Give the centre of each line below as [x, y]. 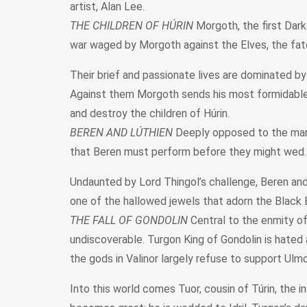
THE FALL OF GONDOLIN [129, 220]
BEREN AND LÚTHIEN [121, 132]
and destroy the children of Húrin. [150, 113]
